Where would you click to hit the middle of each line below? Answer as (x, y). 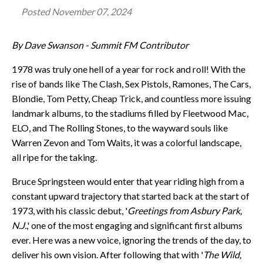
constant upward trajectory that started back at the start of (131, 195)
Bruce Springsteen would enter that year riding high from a (128, 181)
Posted (36, 11)
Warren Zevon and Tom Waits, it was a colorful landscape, (127, 142)
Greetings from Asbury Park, (185, 210)
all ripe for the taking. (54, 157)
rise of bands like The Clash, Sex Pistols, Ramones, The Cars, (131, 83)
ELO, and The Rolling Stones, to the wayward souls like (120, 127)
